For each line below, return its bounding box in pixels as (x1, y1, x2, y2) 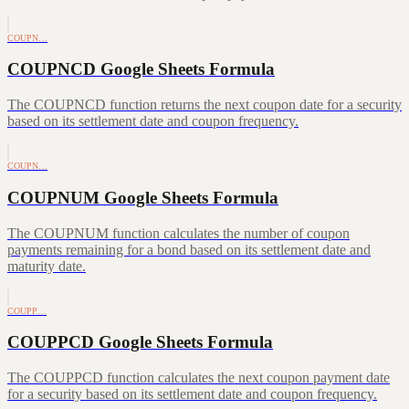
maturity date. (7, 257, 86, 274)
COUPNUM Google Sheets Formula (7, 187, 278, 207)
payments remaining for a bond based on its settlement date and (7, 241, 371, 257)
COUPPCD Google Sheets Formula (7, 332, 273, 352)
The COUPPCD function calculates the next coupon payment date (7, 370, 390, 385)
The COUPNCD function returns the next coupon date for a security (7, 97, 402, 113)
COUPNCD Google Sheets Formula (7, 59, 275, 79)
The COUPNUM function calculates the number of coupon (7, 225, 350, 241)
